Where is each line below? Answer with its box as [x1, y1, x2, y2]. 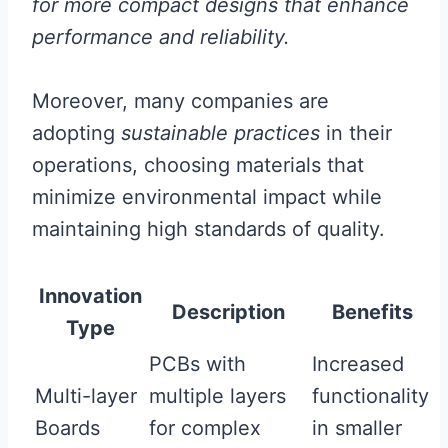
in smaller [312, 416, 402, 440]
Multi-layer [35, 384, 137, 408]
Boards [35, 416, 100, 440]
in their [320, 121, 392, 145]
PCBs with [149, 352, 246, 376]
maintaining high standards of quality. [32, 217, 385, 241]
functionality [312, 384, 429, 408]
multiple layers [149, 384, 286, 408]
